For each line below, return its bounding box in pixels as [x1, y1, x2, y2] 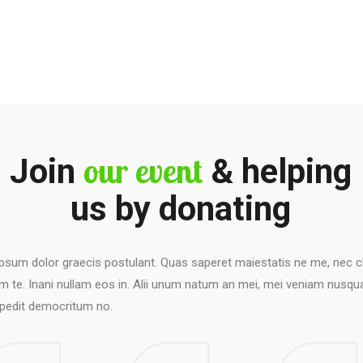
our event [83, 148, 203, 192]
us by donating [70, 188, 291, 228]
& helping [203, 151, 352, 191]
